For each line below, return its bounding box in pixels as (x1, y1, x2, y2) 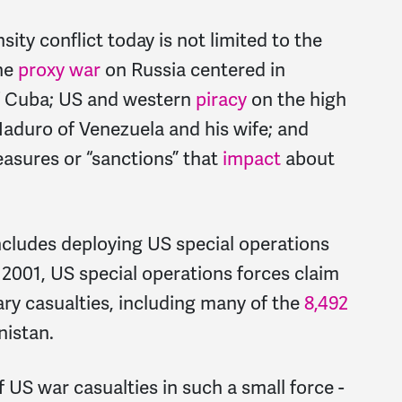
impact (218, 146, 281, 170)
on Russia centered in (100, 57, 285, 82)
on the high (247, 87, 346, 111)
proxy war (18, 57, 100, 82)
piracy (196, 87, 247, 111)
